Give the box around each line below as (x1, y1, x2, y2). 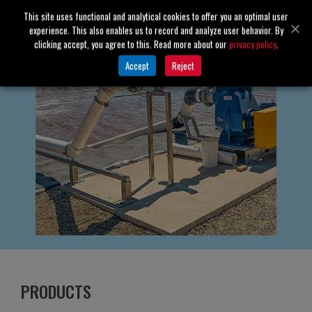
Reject (171, 58, 194, 72)
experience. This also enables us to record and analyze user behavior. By (29, 22, 283, 37)
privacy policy (228, 36, 276, 51)
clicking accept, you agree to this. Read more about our (33, 36, 229, 51)
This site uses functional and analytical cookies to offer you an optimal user (24, 8, 288, 23)
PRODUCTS (21, 279, 91, 304)
